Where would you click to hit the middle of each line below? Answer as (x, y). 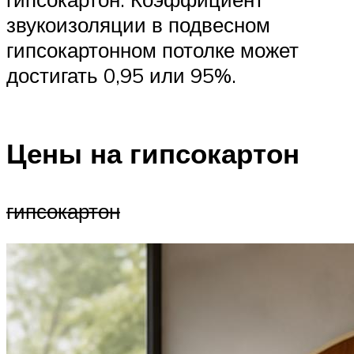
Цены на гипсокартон (153, 153)
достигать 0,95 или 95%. (121, 75)
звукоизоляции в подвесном (138, 24)
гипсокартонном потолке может (153, 49)
